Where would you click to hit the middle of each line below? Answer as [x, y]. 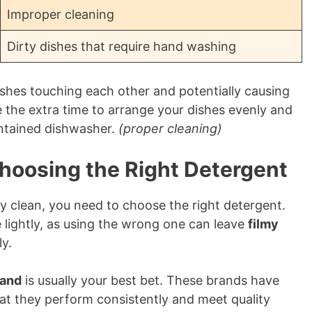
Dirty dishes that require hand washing [122, 46]
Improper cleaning [61, 14]
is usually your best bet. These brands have [150, 280]
